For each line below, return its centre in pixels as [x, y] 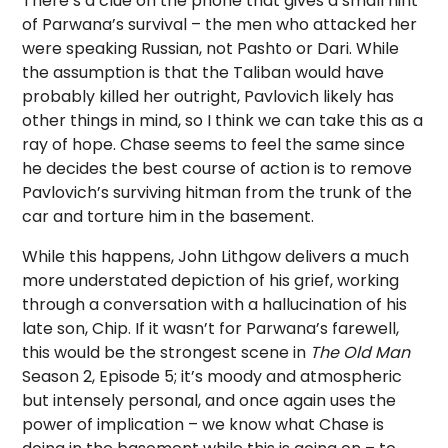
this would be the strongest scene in [166, 352]
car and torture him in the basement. [168, 216]
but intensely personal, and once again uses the [209, 400]
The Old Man [360, 352]
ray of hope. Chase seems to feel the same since [214, 144]
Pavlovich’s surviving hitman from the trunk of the [217, 192]
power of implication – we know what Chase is [203, 424]
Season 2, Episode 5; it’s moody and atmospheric [212, 376]
